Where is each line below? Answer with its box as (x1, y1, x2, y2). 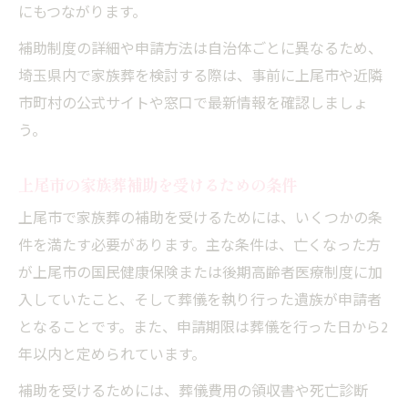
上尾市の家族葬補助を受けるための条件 (18, 172, 297, 196)
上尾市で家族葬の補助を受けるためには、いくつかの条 (18, 206, 382, 231)
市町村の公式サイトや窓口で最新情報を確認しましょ (18, 91, 368, 117)
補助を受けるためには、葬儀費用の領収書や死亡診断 (18, 379, 368, 404)
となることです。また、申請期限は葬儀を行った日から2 (18, 315, 388, 341)
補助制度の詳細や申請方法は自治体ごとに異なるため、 (18, 36, 382, 62)
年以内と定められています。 (18, 342, 206, 368)
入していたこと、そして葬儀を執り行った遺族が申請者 (18, 288, 382, 313)
